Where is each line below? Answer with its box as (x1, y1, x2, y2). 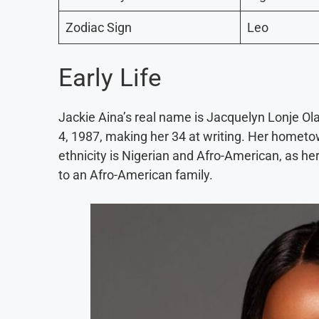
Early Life (58, 63, 162, 93)
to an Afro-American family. (58, 167, 213, 183)
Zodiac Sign (66, 20, 132, 36)
